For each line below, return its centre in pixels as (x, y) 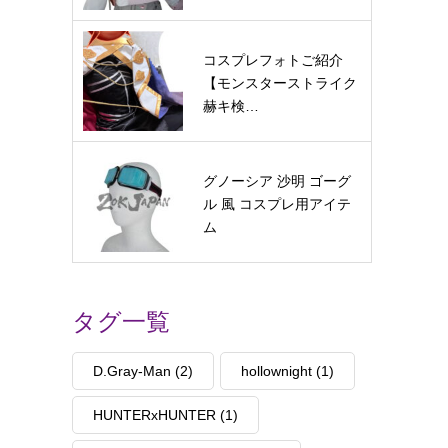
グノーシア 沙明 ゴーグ (277, 181)
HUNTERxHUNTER (154, 415)
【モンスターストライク (280, 83)
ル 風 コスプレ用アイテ (277, 204)
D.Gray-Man (132, 371)
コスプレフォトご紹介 (273, 60)
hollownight (276, 371)
